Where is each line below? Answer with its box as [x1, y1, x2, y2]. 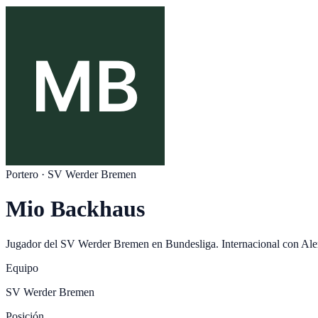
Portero [6, 168, 38, 180]
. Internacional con [216, 237, 299, 250]
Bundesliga [165, 237, 216, 250]
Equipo [6, 261, 38, 274]
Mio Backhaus [6, 196, 145, 222]
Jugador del [6, 237, 60, 250]
